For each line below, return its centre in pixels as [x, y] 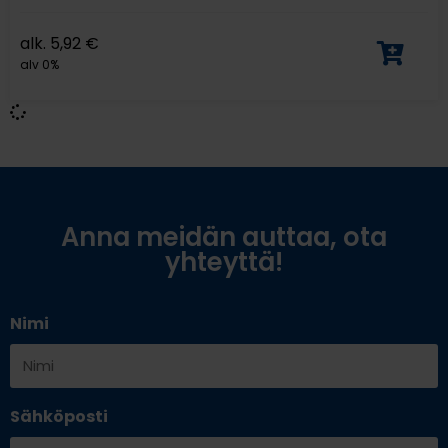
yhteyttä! [224, 262]
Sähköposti [59, 417]
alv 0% [39, 65]
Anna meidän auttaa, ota [224, 237]
